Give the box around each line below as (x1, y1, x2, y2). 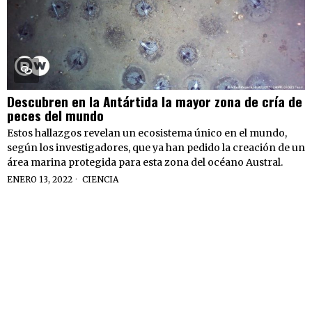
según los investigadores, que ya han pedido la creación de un (7, 141, 305, 154)
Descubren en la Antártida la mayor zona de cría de (7, 91, 302, 111)
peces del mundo (7, 104, 104, 125)
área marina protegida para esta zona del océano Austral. (7, 155, 283, 169)
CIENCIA (82, 173, 118, 185)
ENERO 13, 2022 (7, 173, 72, 185)
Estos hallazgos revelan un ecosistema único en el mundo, (7, 126, 287, 139)
